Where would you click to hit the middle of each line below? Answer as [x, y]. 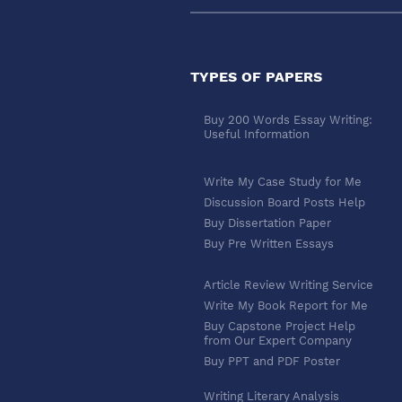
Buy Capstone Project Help [280, 327]
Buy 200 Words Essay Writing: [288, 120]
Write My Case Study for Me [283, 182]
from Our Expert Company [278, 341]
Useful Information [257, 135]
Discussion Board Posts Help [284, 203]
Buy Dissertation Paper [267, 223]
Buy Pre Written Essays [269, 244]
